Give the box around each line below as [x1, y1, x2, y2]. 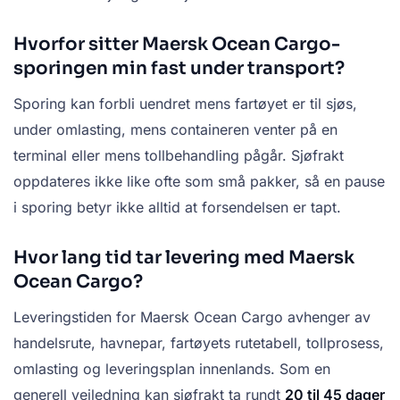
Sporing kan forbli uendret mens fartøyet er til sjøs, [13, 95, 357, 113]
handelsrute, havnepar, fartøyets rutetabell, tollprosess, [13, 334, 384, 353]
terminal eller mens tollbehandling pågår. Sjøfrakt [13, 146, 344, 165]
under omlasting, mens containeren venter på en [13, 121, 337, 139]
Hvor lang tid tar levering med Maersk [13, 246, 354, 270]
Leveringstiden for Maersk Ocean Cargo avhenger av [13, 308, 371, 327]
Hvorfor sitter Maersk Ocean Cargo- [13, 33, 340, 56]
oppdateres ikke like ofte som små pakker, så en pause [13, 172, 385, 191]
